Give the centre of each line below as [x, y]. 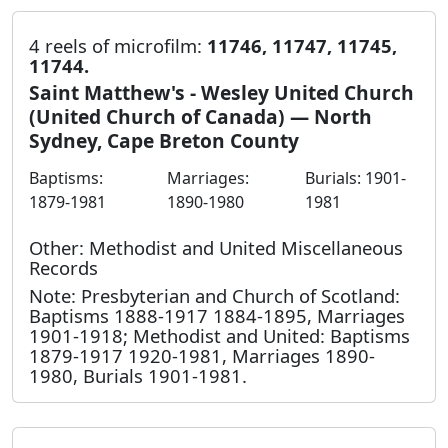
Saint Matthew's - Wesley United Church [221, 92]
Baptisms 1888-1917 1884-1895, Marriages [217, 315]
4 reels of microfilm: [118, 46]
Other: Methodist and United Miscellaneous [216, 247]
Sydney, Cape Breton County [164, 140]
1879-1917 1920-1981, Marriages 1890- [202, 355]
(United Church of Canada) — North [200, 116]
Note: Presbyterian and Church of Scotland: [214, 295]
